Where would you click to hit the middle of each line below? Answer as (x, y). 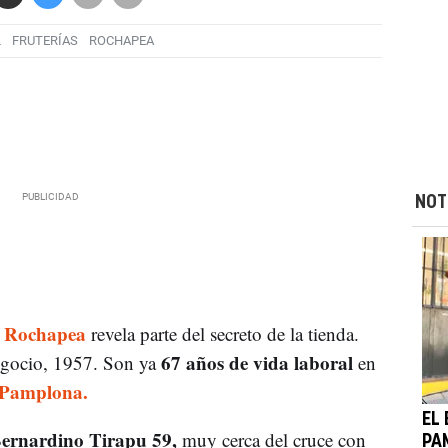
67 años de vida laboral (256, 362)
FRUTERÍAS (44, 41)
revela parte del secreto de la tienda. (222, 333)
